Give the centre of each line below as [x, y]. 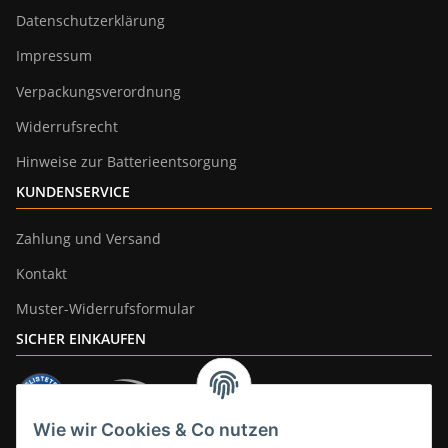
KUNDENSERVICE [73, 191]
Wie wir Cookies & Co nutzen [156, 430]
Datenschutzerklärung [90, 20]
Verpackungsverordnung [98, 91]
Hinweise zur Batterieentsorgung [126, 162]
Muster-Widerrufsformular [105, 309]
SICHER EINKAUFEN [81, 338]
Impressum [54, 56]
